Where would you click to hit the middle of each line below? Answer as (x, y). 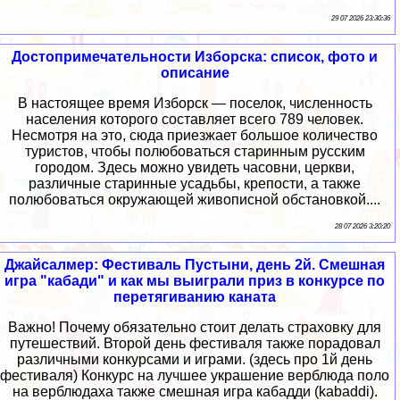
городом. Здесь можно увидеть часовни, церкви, (195, 167)
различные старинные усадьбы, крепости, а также (195, 183)
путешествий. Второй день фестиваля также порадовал (195, 343)
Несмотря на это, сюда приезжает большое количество (195, 135)
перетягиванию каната (195, 296)
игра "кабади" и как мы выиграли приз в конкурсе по (195, 280)
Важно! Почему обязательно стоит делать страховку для (195, 327)
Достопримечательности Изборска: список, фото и (195, 56)
